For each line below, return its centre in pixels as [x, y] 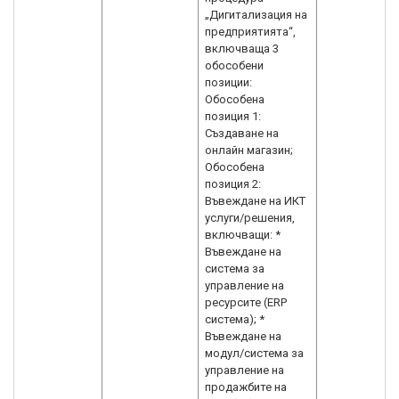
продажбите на [246, 387]
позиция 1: [233, 116]
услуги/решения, [250, 218]
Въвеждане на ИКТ [255, 201]
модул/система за [254, 353]
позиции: [228, 82]
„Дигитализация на [256, 15]
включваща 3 [242, 49]
